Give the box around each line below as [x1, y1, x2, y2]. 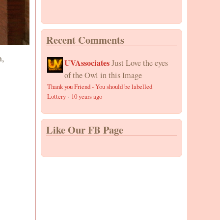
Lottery [47, 92, 66, 101]
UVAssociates [64, 57, 110, 69]
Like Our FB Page [46, 122, 124, 137]
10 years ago [71, 92, 103, 101]
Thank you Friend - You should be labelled [47, 82, 153, 91]
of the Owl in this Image [64, 70, 142, 81]
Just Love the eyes [111, 57, 168, 68]
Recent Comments [46, 32, 125, 47]
